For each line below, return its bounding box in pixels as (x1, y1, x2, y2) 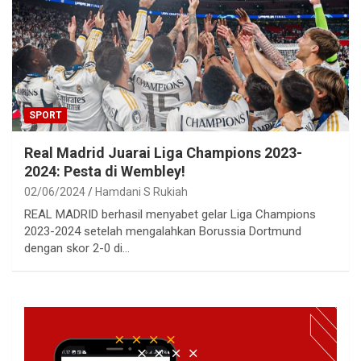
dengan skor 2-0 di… (24, 241, 130, 256)
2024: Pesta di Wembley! (24, 163, 185, 180)
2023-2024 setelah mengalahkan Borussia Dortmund (24, 224, 301, 239)
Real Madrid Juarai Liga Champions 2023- (24, 144, 302, 162)
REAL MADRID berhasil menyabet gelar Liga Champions (24, 207, 316, 222)
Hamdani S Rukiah (95, 185, 188, 199)
